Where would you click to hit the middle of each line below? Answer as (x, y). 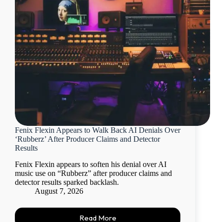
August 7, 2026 (59, 191)
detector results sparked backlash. (67, 182)
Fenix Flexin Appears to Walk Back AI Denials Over (98, 130)
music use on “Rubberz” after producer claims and (93, 173)
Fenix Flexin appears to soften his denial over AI (91, 165)
